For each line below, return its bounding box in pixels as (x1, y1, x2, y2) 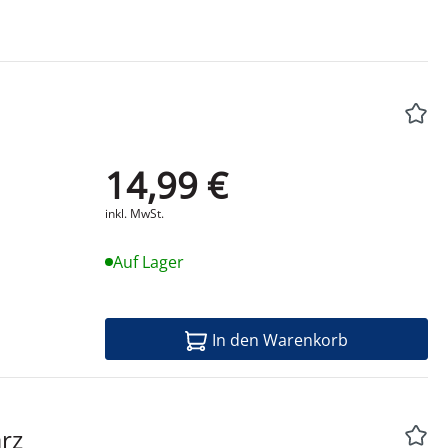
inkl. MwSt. (104, 205, 164, 223)
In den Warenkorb (212, 329, 349, 352)
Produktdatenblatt (235, 172, 336, 190)
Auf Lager (112, 251, 184, 274)
